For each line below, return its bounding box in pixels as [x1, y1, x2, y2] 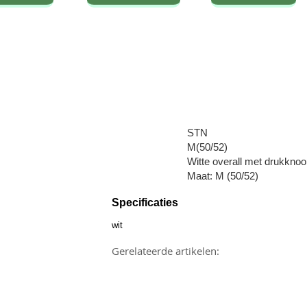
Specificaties [112, 197, 178, 208]
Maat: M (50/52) [187, 170, 258, 182]
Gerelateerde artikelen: [112, 243, 219, 258]
